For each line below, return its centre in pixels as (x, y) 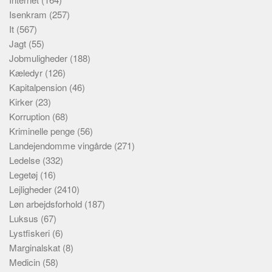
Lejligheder (32, 189)
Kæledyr (27, 73)
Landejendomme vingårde (62, 145)
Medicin (26, 262)
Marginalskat (36, 247)
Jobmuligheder (39, 58)
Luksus (25, 218)
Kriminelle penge (43, 131)
